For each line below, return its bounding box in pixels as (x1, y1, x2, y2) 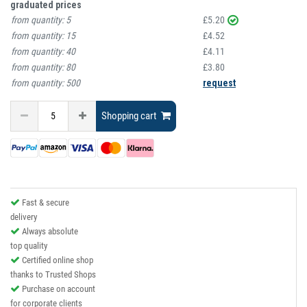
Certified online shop (22, 255, 93, 266)
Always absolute (22, 226, 78, 237)
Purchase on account (22, 284, 95, 295)
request (203, 77, 236, 88)
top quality (10, 241, 47, 251)
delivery (10, 212, 37, 223)
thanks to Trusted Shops (10, 269, 96, 280)
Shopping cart (101, 110, 156, 122)
